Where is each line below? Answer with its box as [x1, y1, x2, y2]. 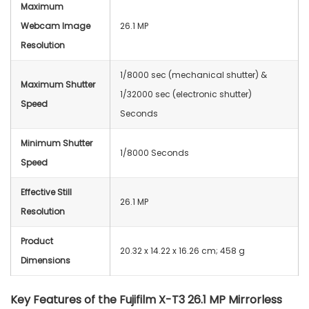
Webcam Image [21, 19, 90, 32]
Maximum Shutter [21, 78, 95, 90]
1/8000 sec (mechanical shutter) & [120, 68, 267, 81]
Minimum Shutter [21, 137, 92, 149]
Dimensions [21, 254, 70, 266]
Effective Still [21, 186, 72, 198]
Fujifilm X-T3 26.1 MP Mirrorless [119, 291, 282, 308]
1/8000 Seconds [120, 146, 189, 159]
